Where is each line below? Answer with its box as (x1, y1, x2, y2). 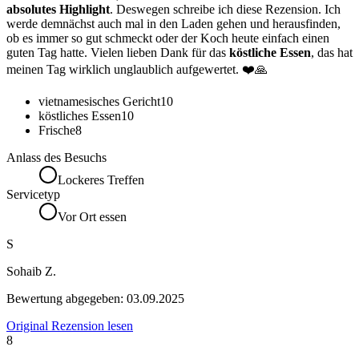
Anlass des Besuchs (6, 151, 107, 165)
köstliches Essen (38, 109, 121, 123)
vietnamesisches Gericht (38, 95, 160, 109)
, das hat (311, 46, 353, 60)
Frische (38, 123, 75, 138)
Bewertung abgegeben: (6, 292, 127, 306)
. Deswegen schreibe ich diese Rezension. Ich (110, 2, 341, 17)
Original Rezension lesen (6, 319, 133, 333)
